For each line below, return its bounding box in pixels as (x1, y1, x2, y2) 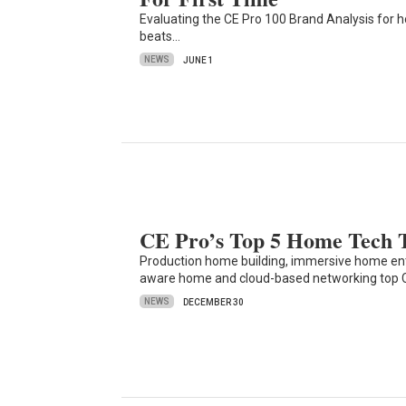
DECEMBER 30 (183, 296, 245, 307)
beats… (140, 28, 181, 43)
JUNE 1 (183, 54, 215, 65)
